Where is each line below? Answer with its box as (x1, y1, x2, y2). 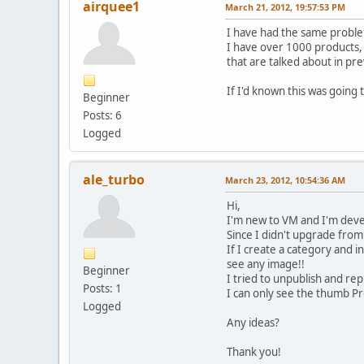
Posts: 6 (83, 107, 122, 123)
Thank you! (227, 344, 281, 359)
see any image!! (227, 256, 305, 271)
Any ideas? (227, 314, 279, 330)
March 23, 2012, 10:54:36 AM (225, 173, 345, 186)
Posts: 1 (83, 280, 122, 296)
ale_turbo (83, 170, 145, 188)
